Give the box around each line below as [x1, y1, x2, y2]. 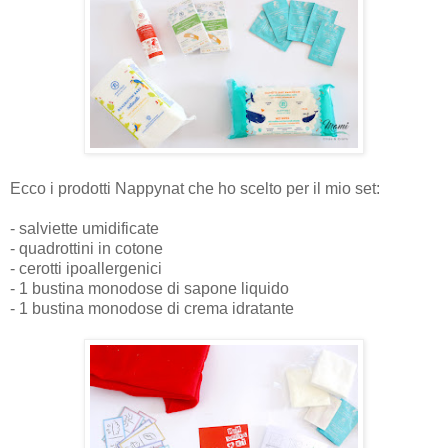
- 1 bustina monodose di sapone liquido [10, 280, 289, 298]
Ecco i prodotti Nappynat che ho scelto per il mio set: [10, 180, 380, 198]
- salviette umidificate [10, 220, 159, 238]
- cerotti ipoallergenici [10, 260, 162, 278]
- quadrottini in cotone [10, 240, 163, 258]
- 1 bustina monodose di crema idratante [10, 300, 294, 318]
